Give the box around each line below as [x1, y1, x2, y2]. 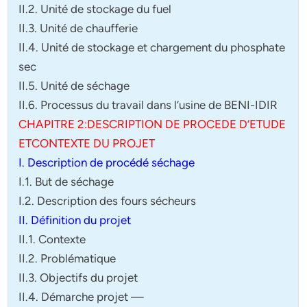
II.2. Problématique [19, 251, 116, 266]
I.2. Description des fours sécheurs [19, 194, 197, 208]
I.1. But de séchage [19, 175, 114, 189]
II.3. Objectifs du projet [19, 271, 138, 285]
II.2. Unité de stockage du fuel [19, 2, 172, 16]
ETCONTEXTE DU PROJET [19, 136, 156, 151]
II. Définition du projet [19, 213, 132, 228]
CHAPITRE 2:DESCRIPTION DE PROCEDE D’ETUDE [19, 117, 286, 132]
